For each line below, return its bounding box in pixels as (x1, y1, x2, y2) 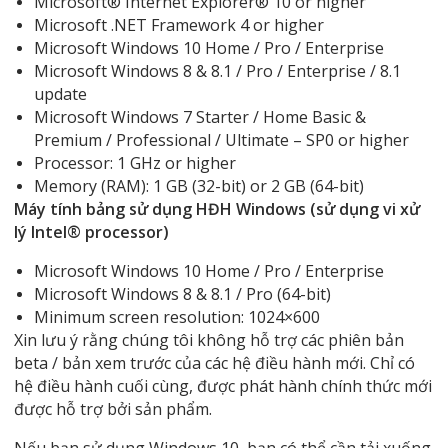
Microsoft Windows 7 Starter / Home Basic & (33, 106, 366, 129)
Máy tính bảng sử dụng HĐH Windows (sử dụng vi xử (13, 198, 420, 221)
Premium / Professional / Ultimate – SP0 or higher (33, 129, 409, 152)
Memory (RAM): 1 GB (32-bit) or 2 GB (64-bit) (33, 175, 364, 198)
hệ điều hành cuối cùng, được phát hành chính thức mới (13, 375, 432, 398)
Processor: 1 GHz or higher (33, 152, 236, 175)
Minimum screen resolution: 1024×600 (33, 306, 320, 329)
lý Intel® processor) (13, 221, 169, 244)
